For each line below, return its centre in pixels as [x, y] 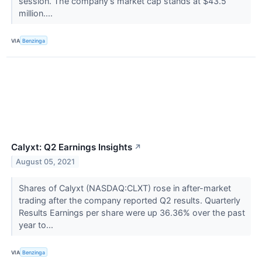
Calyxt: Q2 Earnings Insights [72, 147]
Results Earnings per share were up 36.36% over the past [132, 213]
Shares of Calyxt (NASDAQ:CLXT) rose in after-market [125, 188]
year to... [37, 225]
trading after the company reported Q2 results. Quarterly [129, 201]
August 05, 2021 [46, 162]
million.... [37, 13]
